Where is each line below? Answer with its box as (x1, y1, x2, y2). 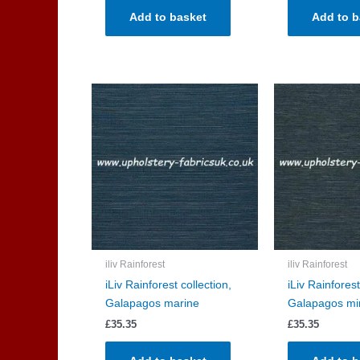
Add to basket (129, 10, 207, 23)
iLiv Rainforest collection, (104, 277, 231, 291)
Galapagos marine (104, 296, 199, 309)
